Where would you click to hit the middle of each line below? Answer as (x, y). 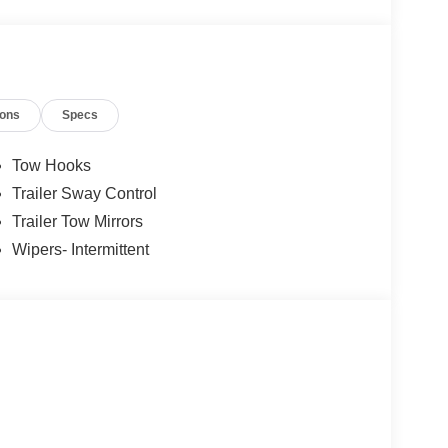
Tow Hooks (51, 166)
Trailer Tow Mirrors (77, 222)
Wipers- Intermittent (80, 250)
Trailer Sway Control (84, 194)
